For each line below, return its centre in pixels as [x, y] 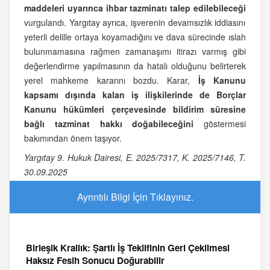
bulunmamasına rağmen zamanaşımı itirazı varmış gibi [135, 52]
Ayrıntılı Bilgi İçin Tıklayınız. [135, 197]
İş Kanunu [222, 80]
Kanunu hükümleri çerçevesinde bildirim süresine [135, 109]
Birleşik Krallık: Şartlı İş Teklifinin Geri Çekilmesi [128, 248]
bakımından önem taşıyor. [73, 138]
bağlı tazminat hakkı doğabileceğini [109, 124]
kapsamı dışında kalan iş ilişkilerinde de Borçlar [135, 95]
